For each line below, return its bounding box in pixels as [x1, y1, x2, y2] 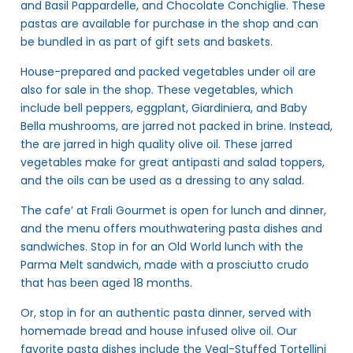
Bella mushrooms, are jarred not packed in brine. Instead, [20, 117, 333, 134]
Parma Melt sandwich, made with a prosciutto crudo [20, 256, 309, 273]
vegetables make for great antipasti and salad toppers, [20, 154, 325, 170]
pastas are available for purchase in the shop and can [20, 15, 318, 32]
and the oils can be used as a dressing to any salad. [20, 172, 307, 188]
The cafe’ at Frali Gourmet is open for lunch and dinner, [20, 202, 326, 218]
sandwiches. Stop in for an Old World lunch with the [20, 238, 303, 255]
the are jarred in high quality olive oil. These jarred [20, 136, 292, 152]
